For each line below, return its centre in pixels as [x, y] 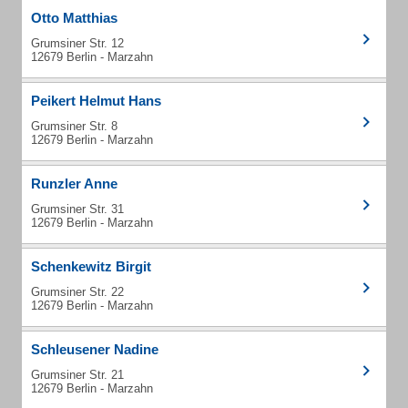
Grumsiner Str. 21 [77, 375]
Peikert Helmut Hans [96, 101]
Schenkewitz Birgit [91, 266]
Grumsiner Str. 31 [77, 209]
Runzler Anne [74, 184]
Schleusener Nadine [95, 349]
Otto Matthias [74, 18]
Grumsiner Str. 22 [77, 292]
